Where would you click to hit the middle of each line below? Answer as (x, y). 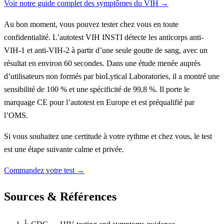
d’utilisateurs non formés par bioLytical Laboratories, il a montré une (112, 76)
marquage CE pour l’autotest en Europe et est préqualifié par (99, 102)
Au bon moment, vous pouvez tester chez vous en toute (91, 24)
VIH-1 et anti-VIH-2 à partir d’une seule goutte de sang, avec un (106, 50)
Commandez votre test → (44, 170)
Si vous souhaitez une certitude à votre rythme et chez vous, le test (108, 136)
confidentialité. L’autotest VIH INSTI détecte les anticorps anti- (104, 37)
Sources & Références (60, 196)
